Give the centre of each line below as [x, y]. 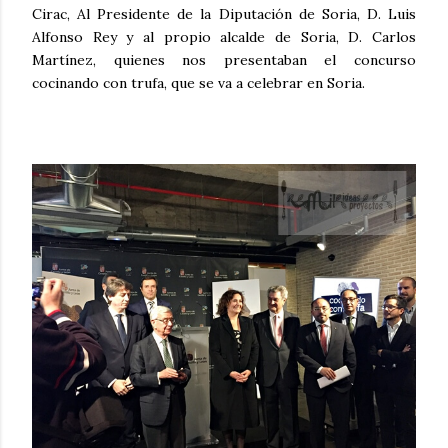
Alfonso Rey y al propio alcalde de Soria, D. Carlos [224, 37]
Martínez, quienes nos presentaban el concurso [224, 60]
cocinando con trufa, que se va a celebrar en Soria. [198, 83]
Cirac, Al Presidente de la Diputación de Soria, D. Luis [224, 14]
